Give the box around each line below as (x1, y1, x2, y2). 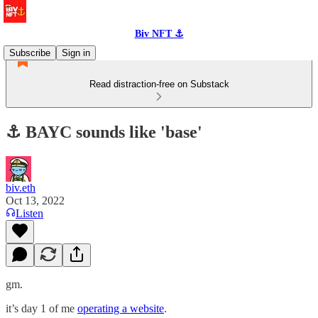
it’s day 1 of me (6, 302, 77, 314)
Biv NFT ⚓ (134, 28, 184, 39)
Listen (16, 207, 43, 219)
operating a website (77, 302, 164, 314)
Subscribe (9, 48, 50, 58)
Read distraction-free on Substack (89, 79, 229, 89)
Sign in (62, 48, 90, 58)
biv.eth (6, 181, 35, 194)
